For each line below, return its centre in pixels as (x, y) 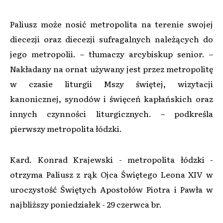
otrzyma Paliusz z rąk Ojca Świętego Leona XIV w (111, 174)
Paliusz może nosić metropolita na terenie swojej (111, 24)
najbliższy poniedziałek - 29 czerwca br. (86, 204)
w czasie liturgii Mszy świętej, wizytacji (111, 83)
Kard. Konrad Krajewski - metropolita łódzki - (111, 159)
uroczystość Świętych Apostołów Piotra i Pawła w (111, 189)
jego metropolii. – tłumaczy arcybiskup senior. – (111, 54)
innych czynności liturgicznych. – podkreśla (111, 113)
